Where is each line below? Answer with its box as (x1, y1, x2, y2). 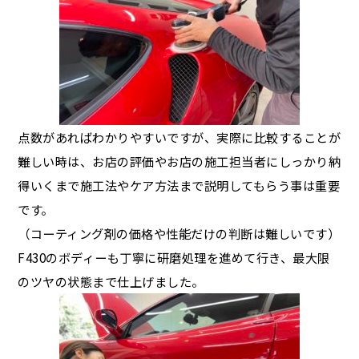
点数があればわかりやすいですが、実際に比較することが (18, 128, 341, 146)
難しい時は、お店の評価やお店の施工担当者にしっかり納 (18, 152, 341, 170)
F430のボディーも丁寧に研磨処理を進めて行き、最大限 (18, 248, 330, 266)
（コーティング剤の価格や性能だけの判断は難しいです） (18, 224, 341, 242)
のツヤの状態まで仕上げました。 (18, 272, 204, 290)
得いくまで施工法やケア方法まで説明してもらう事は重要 (18, 176, 341, 194)
